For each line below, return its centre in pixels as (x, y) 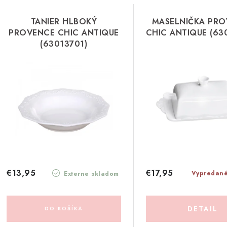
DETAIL (203, 209)
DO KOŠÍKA (64, 208)
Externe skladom (90, 174)
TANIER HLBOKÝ (64, 22)
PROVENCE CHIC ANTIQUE (64, 33)
